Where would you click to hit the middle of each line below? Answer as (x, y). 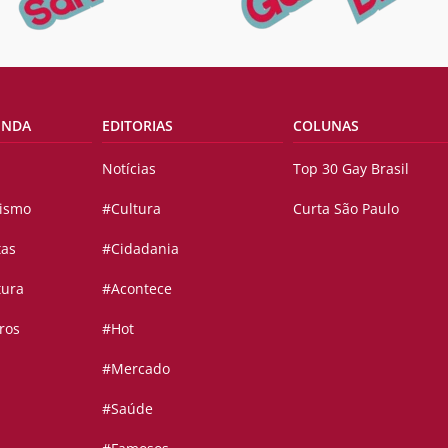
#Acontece (136, 289)
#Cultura (131, 209)
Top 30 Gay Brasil (350, 169)
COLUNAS (325, 126)
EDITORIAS (137, 126)
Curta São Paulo (345, 209)
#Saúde (127, 409)
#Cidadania (140, 249)
